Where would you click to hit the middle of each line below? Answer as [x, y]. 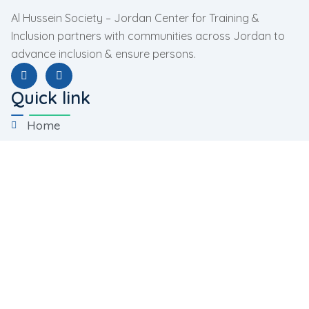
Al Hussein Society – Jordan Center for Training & [135, 18]
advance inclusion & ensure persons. [103, 54]
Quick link [51, 98]
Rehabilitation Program [90, 287]
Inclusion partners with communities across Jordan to [148, 36]
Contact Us [57, 241]
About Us [52, 154]
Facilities [49, 212]
